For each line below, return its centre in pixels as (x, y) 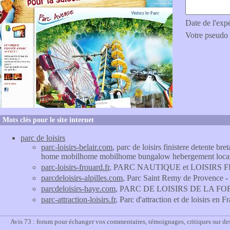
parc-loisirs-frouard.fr (75, 167)
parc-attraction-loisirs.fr (78, 199)
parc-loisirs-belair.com (77, 147)
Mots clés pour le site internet (48, 120)
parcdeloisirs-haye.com (78, 189)
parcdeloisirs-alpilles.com (82, 178)
